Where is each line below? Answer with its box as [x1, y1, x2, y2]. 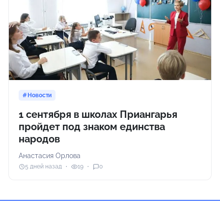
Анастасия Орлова [19, 151, 81, 160]
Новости [27, 91, 52, 99]
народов [19, 133, 60, 145]
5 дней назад [25, 163, 62, 170]
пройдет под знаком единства [19, 120, 165, 133]
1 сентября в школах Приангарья [19, 108, 178, 120]
